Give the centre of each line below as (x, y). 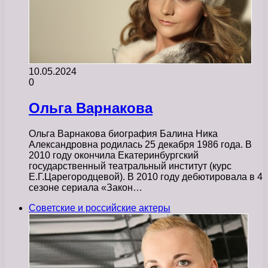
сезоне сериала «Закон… (86, 187)
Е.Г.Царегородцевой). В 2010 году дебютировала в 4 (146, 176)
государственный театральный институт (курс (130, 166)
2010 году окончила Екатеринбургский (114, 155)
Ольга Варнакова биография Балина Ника (123, 133)
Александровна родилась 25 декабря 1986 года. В (140, 144)
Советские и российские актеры (100, 208)
